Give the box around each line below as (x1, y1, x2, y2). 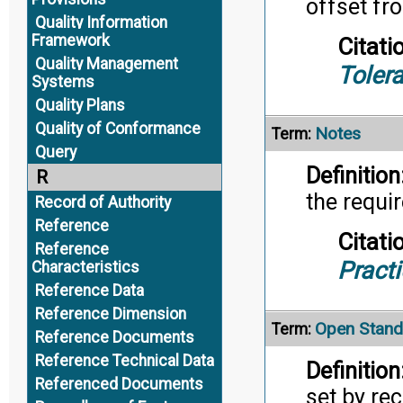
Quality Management (34, 55, 178, 73)
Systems (31, 73, 94, 91)
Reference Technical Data (34, 352, 214, 370)
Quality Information (34, 13, 167, 31)
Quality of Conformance (34, 120, 201, 138)
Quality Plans (34, 96, 125, 114)
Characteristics (31, 258, 139, 276)
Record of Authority (34, 193, 171, 211)
